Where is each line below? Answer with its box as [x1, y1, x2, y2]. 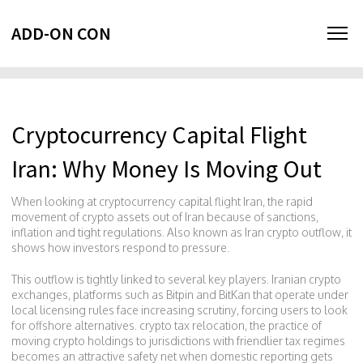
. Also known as [162, 225, 245, 239]
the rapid [267, 194, 313, 208]
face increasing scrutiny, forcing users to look [114, 303, 348, 317]
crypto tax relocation [139, 318, 245, 332]
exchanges [11, 288, 68, 301]
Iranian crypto [271, 272, 341, 286]
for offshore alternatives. [11, 318, 139, 332]
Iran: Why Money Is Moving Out [11, 153, 322, 184]
